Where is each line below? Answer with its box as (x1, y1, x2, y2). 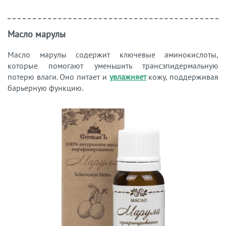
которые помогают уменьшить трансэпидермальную (8, 60, 218, 71)
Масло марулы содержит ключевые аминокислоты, (8, 49, 218, 60)
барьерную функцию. (8, 82, 83, 93)
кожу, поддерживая (146, 71, 219, 82)
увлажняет (109, 71, 146, 82)
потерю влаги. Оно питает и (8, 71, 109, 82)
